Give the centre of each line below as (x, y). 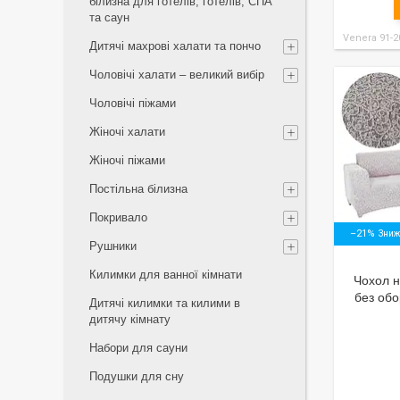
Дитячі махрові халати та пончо (175, 46)
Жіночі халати (127, 132)
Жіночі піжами (127, 160)
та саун (109, 17)
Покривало (118, 217)
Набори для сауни (138, 348)
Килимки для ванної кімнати (166, 275)
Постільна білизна (138, 189)
